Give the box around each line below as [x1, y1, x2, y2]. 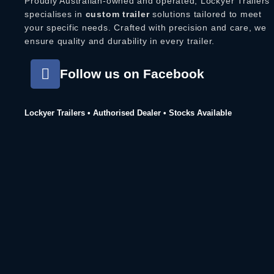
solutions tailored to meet [149, 9, 262, 19]
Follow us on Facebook [60, 66, 205, 81]
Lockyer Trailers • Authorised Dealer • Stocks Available [24, 108, 232, 117]
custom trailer [85, 9, 150, 19]
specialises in [24, 9, 86, 19]
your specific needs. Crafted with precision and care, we [24, 22, 267, 32]
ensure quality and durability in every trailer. [24, 35, 215, 46]
